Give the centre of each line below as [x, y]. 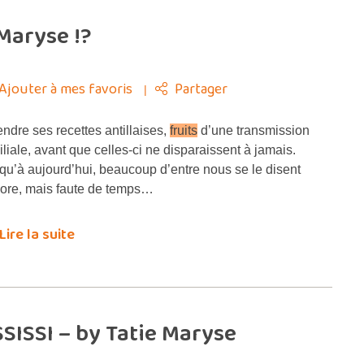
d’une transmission [253, 130]
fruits [184, 130]
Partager [201, 89]
